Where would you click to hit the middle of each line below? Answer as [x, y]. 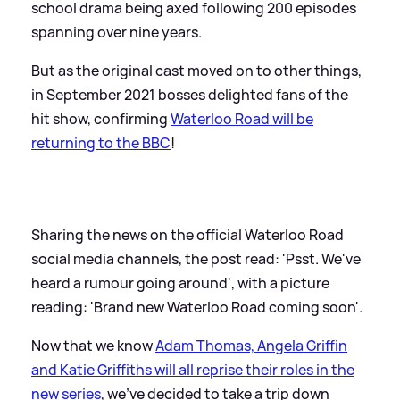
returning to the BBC [101, 142]
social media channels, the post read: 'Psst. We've [196, 258]
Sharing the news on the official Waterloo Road [187, 234]
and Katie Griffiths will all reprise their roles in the [193, 369]
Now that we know [93, 345]
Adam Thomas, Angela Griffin [251, 345]
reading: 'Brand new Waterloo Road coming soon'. [197, 307]
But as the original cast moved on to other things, [196, 70]
